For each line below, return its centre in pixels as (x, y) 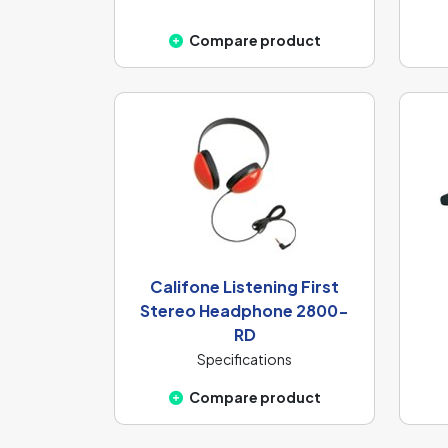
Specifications (244, 359)
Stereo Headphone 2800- (244, 311)
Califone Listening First (244, 287)
